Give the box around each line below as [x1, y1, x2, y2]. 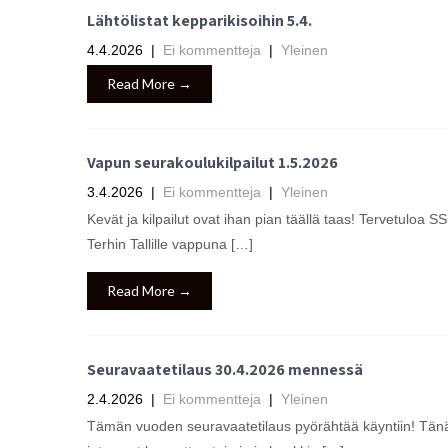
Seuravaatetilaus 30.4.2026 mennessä [87, 359, 363, 380]
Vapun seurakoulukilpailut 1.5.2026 [87, 152, 338, 173]
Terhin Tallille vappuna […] [87, 236, 253, 252]
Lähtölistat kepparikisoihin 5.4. [87, 10, 312, 31]
